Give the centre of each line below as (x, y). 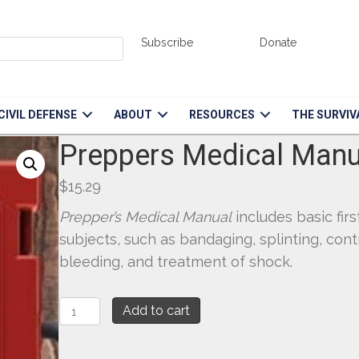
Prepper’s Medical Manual (147, 217)
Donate (278, 42)
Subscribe (167, 42)
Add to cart (156, 311)
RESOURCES (222, 114)
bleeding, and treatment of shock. (176, 262)
